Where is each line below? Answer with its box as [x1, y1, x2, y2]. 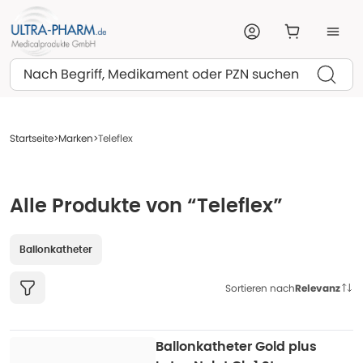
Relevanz [295, 280, 340, 295]
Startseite [10, 131, 53, 145]
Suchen [23, 60, 66, 76]
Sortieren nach [225, 280, 295, 295]
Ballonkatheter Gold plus [156, 340, 317, 353]
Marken [58, 131, 93, 145]
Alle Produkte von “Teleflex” [10, 197, 283, 216]
